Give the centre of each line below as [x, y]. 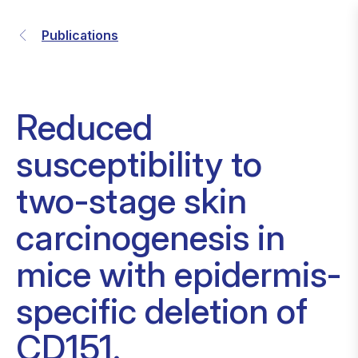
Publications [80, 35]
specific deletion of [162, 311]
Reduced [84, 127]
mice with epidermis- [179, 274]
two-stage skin [131, 201]
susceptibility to [139, 164]
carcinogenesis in [151, 237]
